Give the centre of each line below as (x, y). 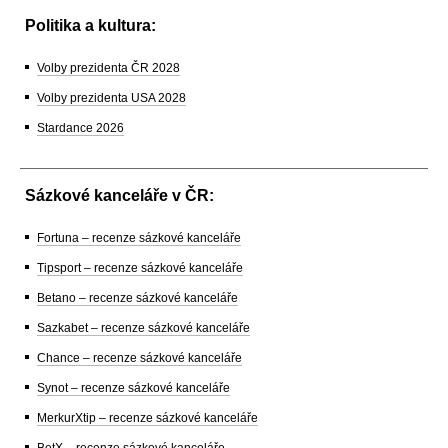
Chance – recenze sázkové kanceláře (139, 358)
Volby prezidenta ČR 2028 (108, 68)
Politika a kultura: (90, 26)
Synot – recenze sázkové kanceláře (133, 388)
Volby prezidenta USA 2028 (111, 98)
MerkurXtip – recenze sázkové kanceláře (147, 418)
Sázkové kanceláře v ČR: (119, 196)
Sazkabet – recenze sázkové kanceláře (143, 328)
